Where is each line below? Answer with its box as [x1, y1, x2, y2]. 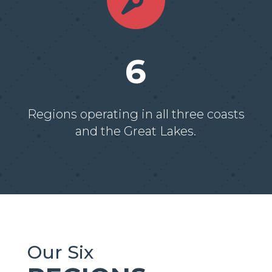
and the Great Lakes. [75, 124, 197, 139]
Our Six [27, 241, 93, 264]
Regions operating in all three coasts [27, 107, 245, 122]
